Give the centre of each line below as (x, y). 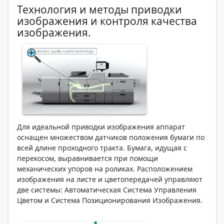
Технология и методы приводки (99, 9)
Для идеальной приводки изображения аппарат (101, 126)
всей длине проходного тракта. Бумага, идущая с (102, 147)
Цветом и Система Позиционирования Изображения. (110, 200)
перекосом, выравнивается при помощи (87, 158)
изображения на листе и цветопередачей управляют (110, 179)
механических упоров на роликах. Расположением (105, 168)
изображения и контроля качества (107, 21)
